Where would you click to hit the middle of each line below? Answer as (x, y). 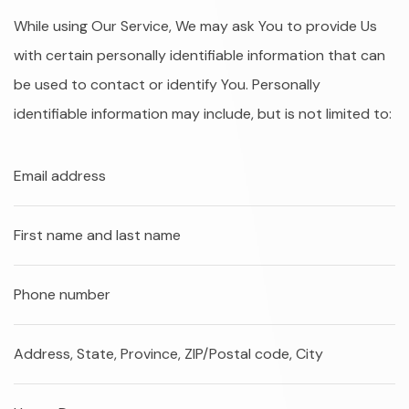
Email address (60, 176)
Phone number (62, 294)
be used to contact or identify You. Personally (167, 84)
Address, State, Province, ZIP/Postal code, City (168, 354)
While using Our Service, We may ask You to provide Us (195, 26)
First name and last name (97, 235)
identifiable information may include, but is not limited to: (203, 114)
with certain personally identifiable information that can (199, 55)
